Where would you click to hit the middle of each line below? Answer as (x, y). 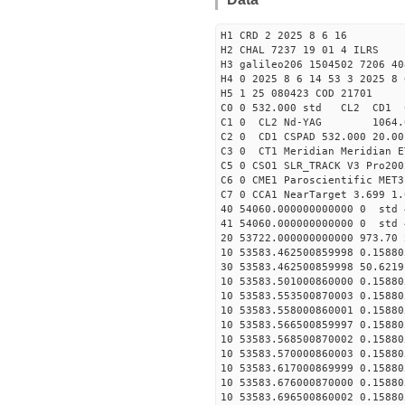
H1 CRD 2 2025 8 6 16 (284, 36)
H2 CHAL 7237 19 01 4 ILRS (300, 50)
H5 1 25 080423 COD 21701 (297, 94)
